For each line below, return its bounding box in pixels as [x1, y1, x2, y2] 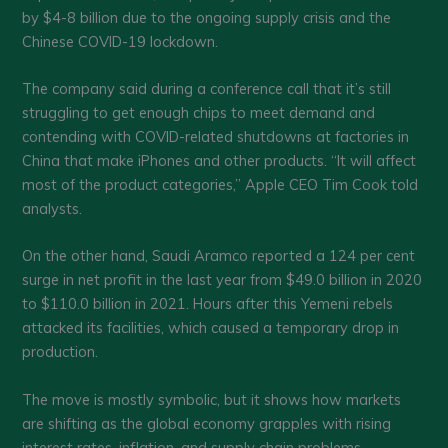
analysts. [22, 199, 83, 219]
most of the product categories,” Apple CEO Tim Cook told [22, 175, 419, 195]
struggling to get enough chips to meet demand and [22, 103, 376, 123]
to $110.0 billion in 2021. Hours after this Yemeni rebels [22, 294, 394, 314]
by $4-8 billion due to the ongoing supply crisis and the [22, 7, 392, 27]
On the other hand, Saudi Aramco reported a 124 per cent [22, 246, 416, 266]
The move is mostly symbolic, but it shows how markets [22, 389, 402, 409]
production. [22, 342, 103, 362]
